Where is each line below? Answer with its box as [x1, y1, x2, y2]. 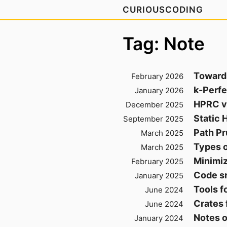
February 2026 [131, 71, 183, 81]
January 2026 [135, 86, 183, 95]
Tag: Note [123, 33, 205, 54]
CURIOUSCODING [123, 5, 203, 15]
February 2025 [131, 157, 183, 166]
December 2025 [126, 100, 183, 109]
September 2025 [123, 114, 183, 124]
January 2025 [135, 171, 183, 180]
